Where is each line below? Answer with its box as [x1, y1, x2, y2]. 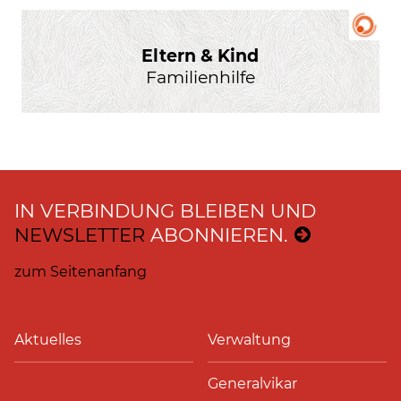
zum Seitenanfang [14, 262, 147, 280]
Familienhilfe [145, 65, 255, 88]
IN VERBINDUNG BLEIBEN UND [14, 199, 316, 222]
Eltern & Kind [141, 44, 260, 66]
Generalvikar [208, 374, 297, 392]
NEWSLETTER [14, 223, 145, 246]
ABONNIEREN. [145, 223, 287, 246]
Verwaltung [208, 330, 291, 348]
